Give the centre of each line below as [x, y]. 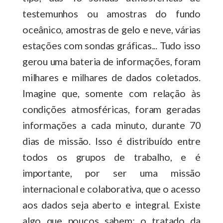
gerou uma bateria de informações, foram [111, 61]
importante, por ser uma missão [111, 172]
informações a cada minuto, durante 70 [111, 125]
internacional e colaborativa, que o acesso [111, 188]
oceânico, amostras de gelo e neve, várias [111, 29]
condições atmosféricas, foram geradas [111, 109]
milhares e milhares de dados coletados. [111, 77]
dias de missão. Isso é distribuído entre [111, 141]
